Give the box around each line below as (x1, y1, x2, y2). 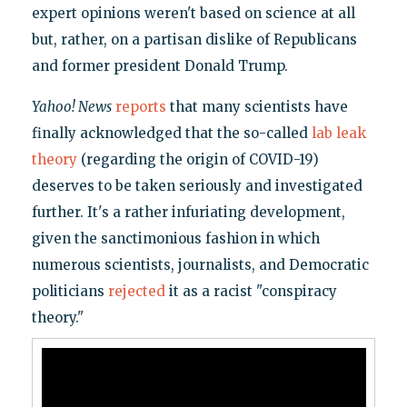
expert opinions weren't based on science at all (31, 5, 355, 23)
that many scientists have (165, 98, 348, 116)
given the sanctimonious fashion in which (31, 230, 320, 248)
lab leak (311, 124, 366, 143)
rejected (107, 283, 165, 301)
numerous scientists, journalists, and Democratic (31, 256, 369, 274)
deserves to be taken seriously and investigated (31, 177, 362, 195)
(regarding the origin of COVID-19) (76, 151, 319, 169)
